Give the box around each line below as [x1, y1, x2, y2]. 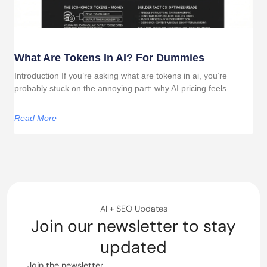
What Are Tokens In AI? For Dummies [14, 52, 204, 64]
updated [100, 235, 167, 258]
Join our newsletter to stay [31, 215, 236, 237]
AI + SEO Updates [100, 203, 167, 214]
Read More [14, 113, 57, 123]
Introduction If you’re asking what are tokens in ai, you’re [14, 71, 227, 80]
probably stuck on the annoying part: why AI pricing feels [14, 83, 226, 93]
